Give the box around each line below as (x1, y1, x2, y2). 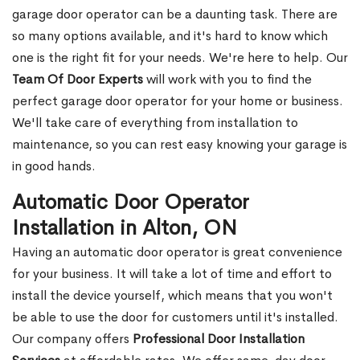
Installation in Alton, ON (12, 215, 237, 242)
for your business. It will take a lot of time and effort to (12, 265, 332, 283)
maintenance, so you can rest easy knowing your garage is (12, 136, 347, 153)
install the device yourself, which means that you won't (12, 287, 333, 305)
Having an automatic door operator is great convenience (12, 243, 342, 261)
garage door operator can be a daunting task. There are (12, 6, 337, 23)
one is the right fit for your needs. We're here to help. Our (12, 49, 348, 67)
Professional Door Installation (133, 330, 305, 348)
